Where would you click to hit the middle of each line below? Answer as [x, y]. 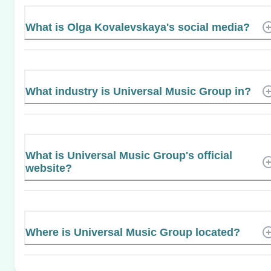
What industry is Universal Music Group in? [138, 91]
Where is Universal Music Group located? [133, 232]
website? [49, 168]
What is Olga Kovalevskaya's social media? [138, 27]
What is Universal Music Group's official [129, 155]
